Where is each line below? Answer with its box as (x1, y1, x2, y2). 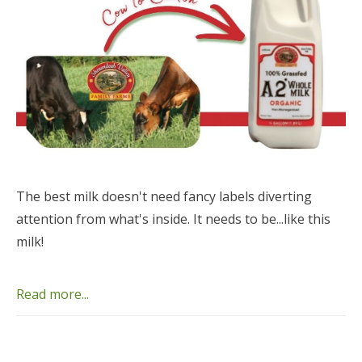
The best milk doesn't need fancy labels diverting (16, 187, 312, 206)
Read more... (16, 285, 89, 304)
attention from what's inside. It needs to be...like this (16, 210, 330, 229)
